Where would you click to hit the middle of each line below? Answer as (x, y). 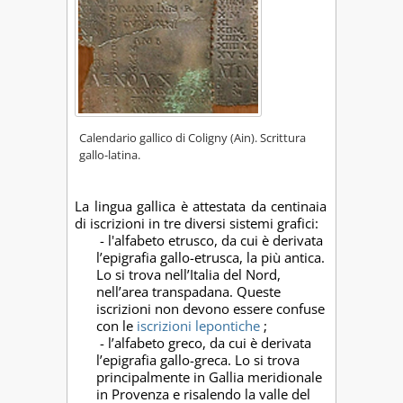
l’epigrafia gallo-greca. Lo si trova (198, 360)
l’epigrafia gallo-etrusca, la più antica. (210, 258)
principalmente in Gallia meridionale (209, 377)
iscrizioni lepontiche (198, 326)
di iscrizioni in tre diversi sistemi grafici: (197, 223)
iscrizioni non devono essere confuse (210, 309)
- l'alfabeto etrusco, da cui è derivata (211, 241)
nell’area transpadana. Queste (188, 292)
